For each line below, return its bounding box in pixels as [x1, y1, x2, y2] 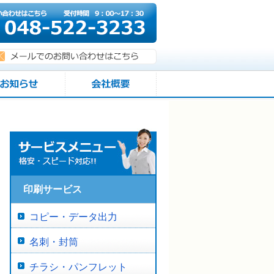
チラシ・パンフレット [29, 262, 127, 272]
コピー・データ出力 [29, 212, 117, 222]
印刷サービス [23, 184, 82, 194]
